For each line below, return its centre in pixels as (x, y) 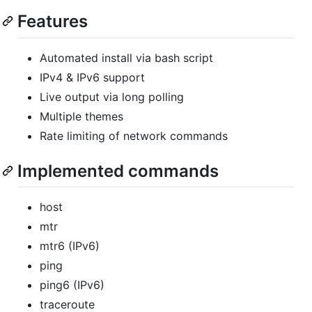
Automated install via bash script (126, 57)
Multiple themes (81, 116)
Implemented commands (118, 171)
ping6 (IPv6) (72, 284)
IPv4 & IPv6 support (92, 77)
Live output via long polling (112, 96)
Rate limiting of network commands (134, 135)
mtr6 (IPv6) (70, 245)
